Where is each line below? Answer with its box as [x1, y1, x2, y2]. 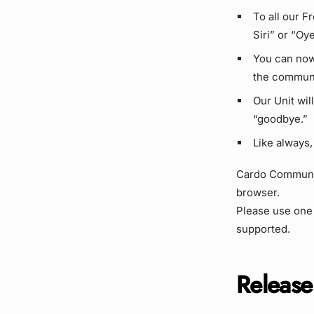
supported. [236, 221, 290, 235]
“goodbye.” [252, 111, 308, 125]
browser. [236, 185, 280, 199]
